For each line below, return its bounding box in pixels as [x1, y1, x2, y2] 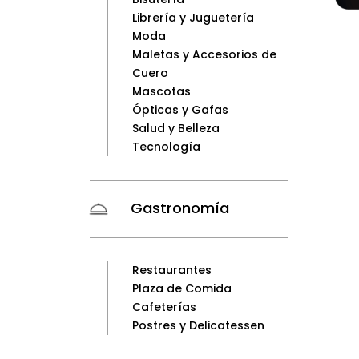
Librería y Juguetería [132, 10, 255, 26]
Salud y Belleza [132, 120, 220, 137]
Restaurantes [132, 262, 212, 279]
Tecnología [132, 139, 201, 155]
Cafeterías [132, 299, 197, 316]
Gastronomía [130, 197, 229, 218]
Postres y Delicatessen [132, 317, 265, 334]
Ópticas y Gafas [132, 102, 229, 119]
